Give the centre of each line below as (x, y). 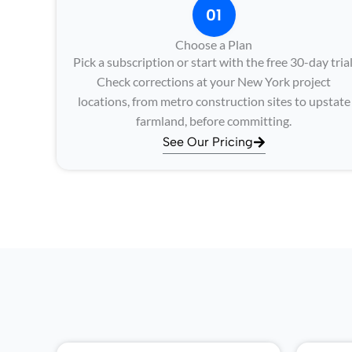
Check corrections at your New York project (214, 81)
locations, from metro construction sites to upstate (214, 101)
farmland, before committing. (214, 121)
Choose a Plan (214, 44)
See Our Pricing (207, 142)
